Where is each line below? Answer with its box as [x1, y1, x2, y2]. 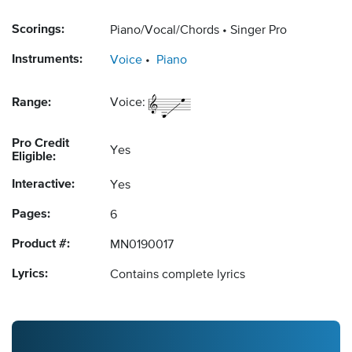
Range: [12, 97, 51, 110]
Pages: [12, 208, 50, 222]
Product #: [12, 238, 70, 251]
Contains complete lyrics [110, 269, 245, 282]
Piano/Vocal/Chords [110, 24, 219, 38]
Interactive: [12, 178, 75, 192]
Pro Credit [12, 137, 69, 151]
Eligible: [12, 151, 56, 164]
